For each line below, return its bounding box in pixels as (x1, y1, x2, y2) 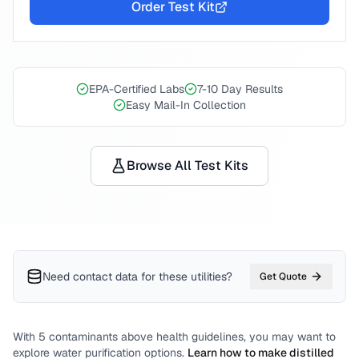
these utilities (159, 269, 226, 284)
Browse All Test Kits (127, 157, 248, 174)
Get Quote (260, 270, 307, 283)
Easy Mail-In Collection (126, 98, 246, 112)
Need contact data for (42, 269, 155, 284)
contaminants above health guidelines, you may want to (46, 329, 336, 344)
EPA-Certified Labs (89, 82, 184, 96)
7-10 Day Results (197, 82, 283, 96)
